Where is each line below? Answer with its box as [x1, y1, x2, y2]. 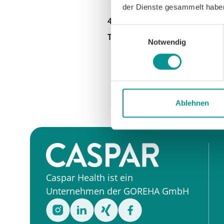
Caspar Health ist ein [46, 171, 133, 183]
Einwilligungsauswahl [110, 25, 180, 34]
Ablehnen [175, 98, 209, 107]
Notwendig [147, 37, 186, 46]
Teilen [107, 31, 130, 43]
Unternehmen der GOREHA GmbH [46, 184, 189, 197]
